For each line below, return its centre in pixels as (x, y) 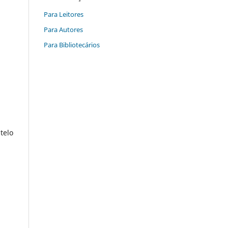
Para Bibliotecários (72, 45)
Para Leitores (64, 14)
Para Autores (63, 29)
